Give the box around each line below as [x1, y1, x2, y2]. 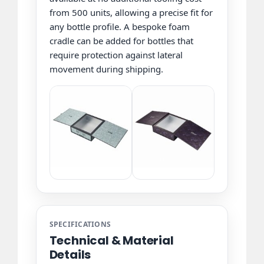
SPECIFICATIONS [49, 219, 111, 230]
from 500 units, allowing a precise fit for [49, 6, 213, 18]
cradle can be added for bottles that [49, 34, 193, 47]
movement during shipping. [49, 62, 163, 75]
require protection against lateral [49, 48, 183, 61]
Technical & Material [49, 232, 174, 249]
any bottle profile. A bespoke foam [49, 20, 190, 32]
